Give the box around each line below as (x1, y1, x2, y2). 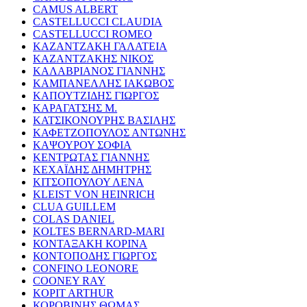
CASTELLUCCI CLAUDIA (33, 15, 162, 27)
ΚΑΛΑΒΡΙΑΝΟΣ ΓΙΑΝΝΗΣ (33, 64, 165, 77)
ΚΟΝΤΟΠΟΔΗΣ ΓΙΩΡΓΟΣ (33, 249, 157, 262)
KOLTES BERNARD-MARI (33, 225, 164, 237)
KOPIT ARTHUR (33, 286, 114, 299)
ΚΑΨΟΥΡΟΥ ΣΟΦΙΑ (33, 138, 132, 151)
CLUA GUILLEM (33, 200, 116, 212)
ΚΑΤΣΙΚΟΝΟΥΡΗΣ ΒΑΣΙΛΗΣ (33, 114, 175, 126)
